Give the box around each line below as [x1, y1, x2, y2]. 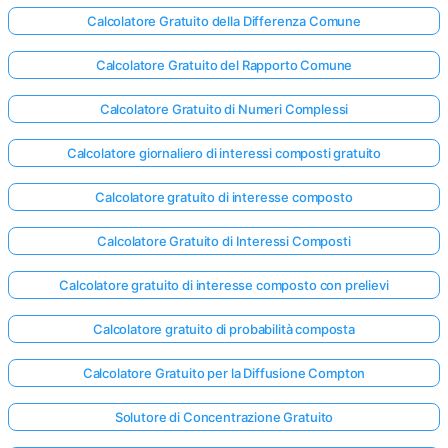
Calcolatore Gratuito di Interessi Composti [97, 233, 351, 249]
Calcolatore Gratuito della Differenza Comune [87, 13, 361, 29]
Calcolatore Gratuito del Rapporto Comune [95, 57, 353, 73]
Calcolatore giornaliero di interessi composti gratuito [66, 145, 382, 161]
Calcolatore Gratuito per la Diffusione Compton [82, 365, 366, 381]
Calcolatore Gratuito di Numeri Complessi [99, 101, 349, 117]
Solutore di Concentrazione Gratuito [114, 409, 334, 425]
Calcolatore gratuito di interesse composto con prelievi [59, 277, 389, 293]
